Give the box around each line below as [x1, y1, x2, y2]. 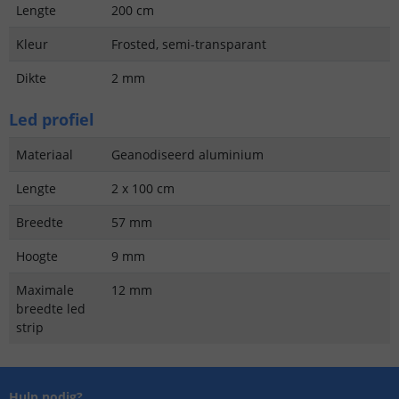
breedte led [16, 299, 85, 317]
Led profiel [9, 108, 94, 130]
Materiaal [16, 145, 73, 163]
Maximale [16, 281, 74, 298]
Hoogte [16, 247, 58, 265]
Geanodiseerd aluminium [111, 145, 264, 163]
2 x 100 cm [111, 179, 175, 197]
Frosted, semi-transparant [111, 35, 266, 53]
